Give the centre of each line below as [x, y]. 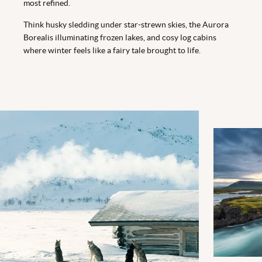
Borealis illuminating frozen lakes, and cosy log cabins [120, 38]
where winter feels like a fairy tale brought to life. [112, 51]
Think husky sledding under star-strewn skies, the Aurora [126, 25]
